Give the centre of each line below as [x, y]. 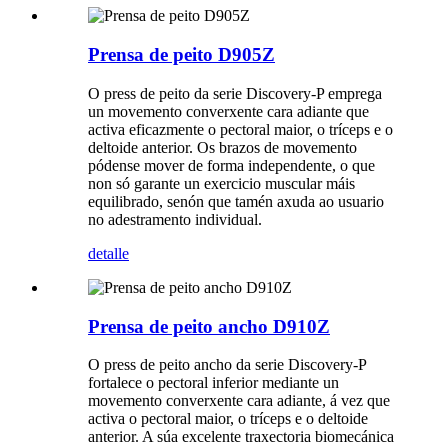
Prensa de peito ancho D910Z [209, 326]
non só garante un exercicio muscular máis [221, 183]
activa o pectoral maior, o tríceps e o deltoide [228, 419]
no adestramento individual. [175, 219]
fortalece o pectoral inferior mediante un [213, 383]
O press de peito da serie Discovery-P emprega [235, 93]
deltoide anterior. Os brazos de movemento [222, 147]
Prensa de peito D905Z [181, 55]
